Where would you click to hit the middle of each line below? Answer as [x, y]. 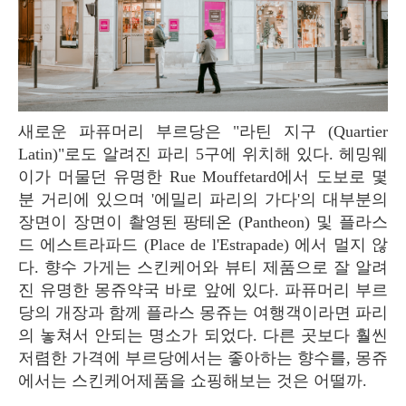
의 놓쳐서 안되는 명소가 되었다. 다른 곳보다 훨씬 [203, 335]
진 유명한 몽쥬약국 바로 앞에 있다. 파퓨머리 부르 [203, 290]
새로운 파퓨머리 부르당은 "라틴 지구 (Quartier [26, 131]
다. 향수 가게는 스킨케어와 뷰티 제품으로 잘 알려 [203, 267]
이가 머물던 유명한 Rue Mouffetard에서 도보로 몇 [203, 176]
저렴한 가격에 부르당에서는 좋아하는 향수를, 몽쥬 [203, 358]
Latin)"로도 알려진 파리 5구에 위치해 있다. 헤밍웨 [203, 154]
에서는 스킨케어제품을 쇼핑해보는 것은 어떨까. [195, 380]
